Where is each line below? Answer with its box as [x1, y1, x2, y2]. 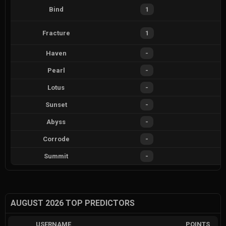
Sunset [45, 101, 67, 109]
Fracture [42, 29, 70, 37]
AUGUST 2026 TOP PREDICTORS [11, 198, 135, 208]
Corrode [42, 135, 70, 143]
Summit [44, 152, 68, 160]
